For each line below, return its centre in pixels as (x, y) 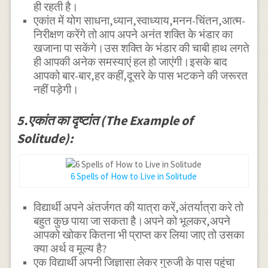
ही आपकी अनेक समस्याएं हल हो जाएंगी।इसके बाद (131, 62)
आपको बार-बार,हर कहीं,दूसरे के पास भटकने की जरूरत (141, 76)
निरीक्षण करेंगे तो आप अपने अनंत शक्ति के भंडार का (133, 35)
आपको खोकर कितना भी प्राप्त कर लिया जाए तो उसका (139, 235)
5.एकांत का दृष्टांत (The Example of (105, 120)
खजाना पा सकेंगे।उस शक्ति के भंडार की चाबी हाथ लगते (142, 48)
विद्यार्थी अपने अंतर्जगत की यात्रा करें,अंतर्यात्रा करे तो (139, 208)
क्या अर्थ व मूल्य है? (70, 249)
